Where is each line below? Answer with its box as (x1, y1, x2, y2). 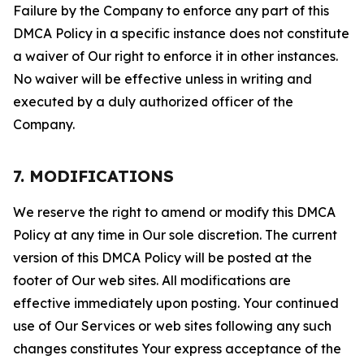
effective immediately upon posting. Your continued (13, 295, 339, 311)
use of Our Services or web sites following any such (13, 318, 331, 334)
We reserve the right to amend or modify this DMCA (13, 204, 336, 220)
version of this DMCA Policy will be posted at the (13, 249, 312, 266)
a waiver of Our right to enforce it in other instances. (13, 48, 338, 64)
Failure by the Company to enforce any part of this (13, 2, 329, 19)
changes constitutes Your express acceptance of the (13, 340, 341, 357)
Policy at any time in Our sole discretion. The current (13, 227, 337, 243)
